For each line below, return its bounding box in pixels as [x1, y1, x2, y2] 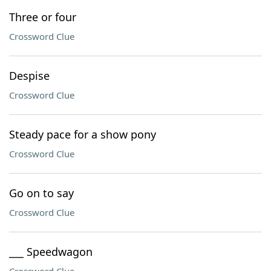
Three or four [9, 10, 76, 24]
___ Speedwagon [9, 244, 93, 259]
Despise [9, 68, 50, 83]
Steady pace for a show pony [9, 127, 156, 142]
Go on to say [9, 186, 74, 200]
